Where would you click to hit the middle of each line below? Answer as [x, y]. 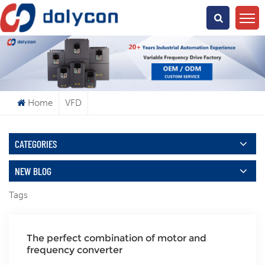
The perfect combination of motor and [117, 238]
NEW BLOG [33, 171]
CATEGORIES [36, 144]
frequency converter [75, 250]
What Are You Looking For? [132, 20]
